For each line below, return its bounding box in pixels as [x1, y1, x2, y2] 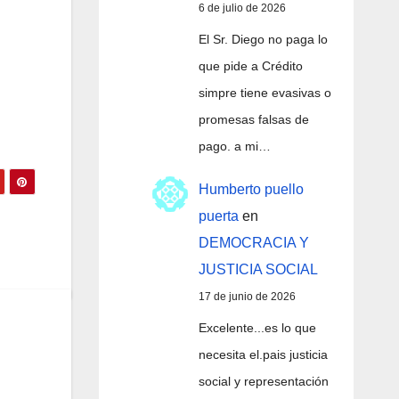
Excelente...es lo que [198, 321, 316, 336]
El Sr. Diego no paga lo [198, 31, 328, 46]
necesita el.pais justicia [198, 347, 328, 362]
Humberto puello [198, 182, 304, 198]
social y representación [198, 374, 329, 389]
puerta [198, 208, 239, 224]
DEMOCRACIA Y [198, 235, 309, 251]
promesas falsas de [198, 111, 309, 126]
